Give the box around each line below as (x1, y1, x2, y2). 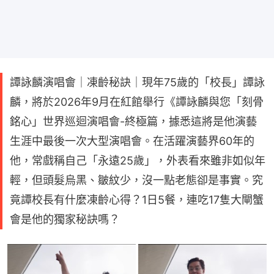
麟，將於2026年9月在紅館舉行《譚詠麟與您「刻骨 (10, 95, 264, 108)
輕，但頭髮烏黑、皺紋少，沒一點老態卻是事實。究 (10, 173, 263, 187)
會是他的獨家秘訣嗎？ (10, 212, 120, 226)
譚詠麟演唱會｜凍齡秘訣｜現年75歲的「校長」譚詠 (10, 75, 265, 89)
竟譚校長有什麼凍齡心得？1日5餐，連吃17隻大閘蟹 (10, 193, 264, 206)
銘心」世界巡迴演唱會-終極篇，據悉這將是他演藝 (10, 114, 257, 128)
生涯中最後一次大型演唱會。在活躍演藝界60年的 (10, 134, 254, 147)
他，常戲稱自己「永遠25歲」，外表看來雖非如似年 (10, 154, 265, 167)
